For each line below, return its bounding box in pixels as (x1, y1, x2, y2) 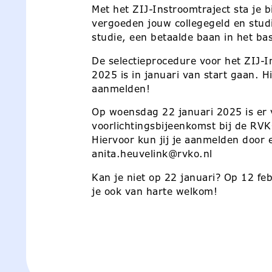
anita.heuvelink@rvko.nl (92, 148, 212, 161)
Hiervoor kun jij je (92, 134, 185, 147)
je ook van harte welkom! (92, 185, 218, 198)
